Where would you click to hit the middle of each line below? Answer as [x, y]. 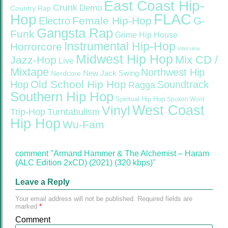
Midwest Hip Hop [124, 60]
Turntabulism [74, 112]
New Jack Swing [111, 74]
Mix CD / [196, 60]
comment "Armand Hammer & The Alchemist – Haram [112, 154]
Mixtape [30, 72]
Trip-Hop [28, 112]
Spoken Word [186, 99]
